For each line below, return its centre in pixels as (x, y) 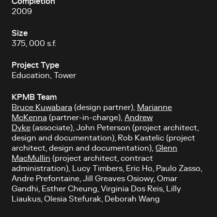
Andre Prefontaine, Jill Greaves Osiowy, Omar (94, 179)
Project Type (35, 65)
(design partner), (105, 108)
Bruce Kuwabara (42, 108)
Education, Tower (44, 76)
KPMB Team (34, 97)
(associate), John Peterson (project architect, (115, 128)
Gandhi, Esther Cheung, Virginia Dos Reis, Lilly (96, 189)
